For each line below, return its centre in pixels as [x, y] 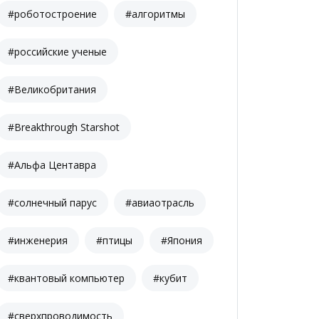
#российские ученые [57, 51]
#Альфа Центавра [52, 164]
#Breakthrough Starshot [64, 127]
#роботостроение [52, 14]
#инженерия [38, 240]
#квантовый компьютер [66, 278]
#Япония [182, 240]
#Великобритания [52, 89]
